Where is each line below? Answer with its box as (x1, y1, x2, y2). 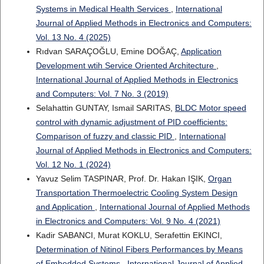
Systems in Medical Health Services (35, 4, 171, 14)
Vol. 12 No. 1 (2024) (35, 160, 111, 170)
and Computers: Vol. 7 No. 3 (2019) (35, 89, 169, 99)
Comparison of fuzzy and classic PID (35, 131, 174, 141)
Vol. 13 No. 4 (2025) (35, 32, 111, 42)
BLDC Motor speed (174, 103, 246, 113)
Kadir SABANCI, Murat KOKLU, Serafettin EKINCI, (35, 230, 222, 240)
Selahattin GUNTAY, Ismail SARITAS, (35, 103, 175, 113)
